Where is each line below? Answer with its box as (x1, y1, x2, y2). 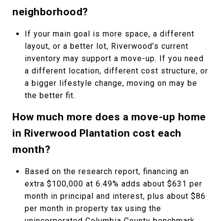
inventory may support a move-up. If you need (24, 53, 204, 63)
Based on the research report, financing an (24, 166, 189, 176)
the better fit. (24, 90, 75, 100)
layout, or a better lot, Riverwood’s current (24, 41, 188, 51)
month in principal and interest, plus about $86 (24, 191, 206, 201)
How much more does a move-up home (12, 110, 206, 123)
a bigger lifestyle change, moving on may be (24, 78, 197, 88)
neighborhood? (12, 5, 88, 18)
